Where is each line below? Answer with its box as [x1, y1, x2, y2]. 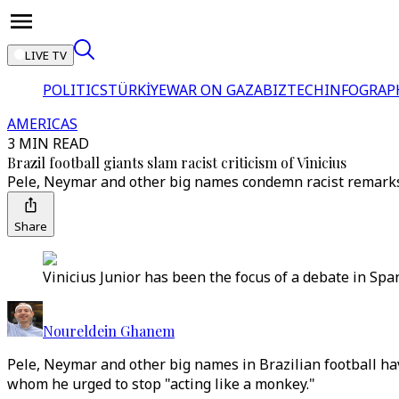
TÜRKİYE [108, 80, 167, 100]
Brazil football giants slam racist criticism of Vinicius [7, 153, 346, 172]
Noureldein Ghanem [43, 322, 175, 340]
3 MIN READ [7, 134, 89, 153]
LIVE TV [25, 47, 67, 63]
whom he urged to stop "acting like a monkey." [7, 374, 315, 394]
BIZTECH [263, 80, 324, 100]
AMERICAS [7, 114, 77, 134]
